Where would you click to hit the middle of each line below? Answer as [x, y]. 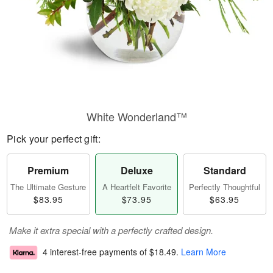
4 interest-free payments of [96, 252]
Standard [225, 170]
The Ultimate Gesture [48, 187]
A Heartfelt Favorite [136, 187]
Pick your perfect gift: [54, 139]
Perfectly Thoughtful [225, 187]
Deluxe [136, 170]
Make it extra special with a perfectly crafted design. [111, 230]
